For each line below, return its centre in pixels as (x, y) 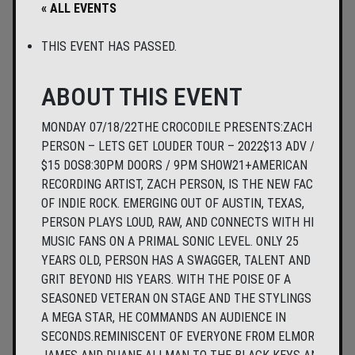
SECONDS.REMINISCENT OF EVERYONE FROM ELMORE (181, 337)
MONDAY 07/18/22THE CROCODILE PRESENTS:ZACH (177, 128)
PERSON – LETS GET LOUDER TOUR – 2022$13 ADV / (178, 147)
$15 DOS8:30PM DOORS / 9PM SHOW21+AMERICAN (174, 166)
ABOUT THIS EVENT (142, 97)
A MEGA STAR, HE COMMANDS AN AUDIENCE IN (164, 318)
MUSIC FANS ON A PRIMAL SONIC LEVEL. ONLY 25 (170, 242)
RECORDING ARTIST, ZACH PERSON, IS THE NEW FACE (180, 185)
